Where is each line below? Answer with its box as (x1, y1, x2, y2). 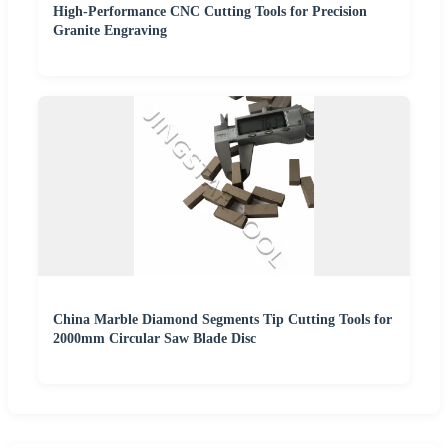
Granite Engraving (53, 22, 167, 38)
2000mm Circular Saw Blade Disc (53, 330, 256, 346)
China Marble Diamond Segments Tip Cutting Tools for (53, 311, 392, 327)
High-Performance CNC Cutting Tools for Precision (53, 3, 367, 19)
